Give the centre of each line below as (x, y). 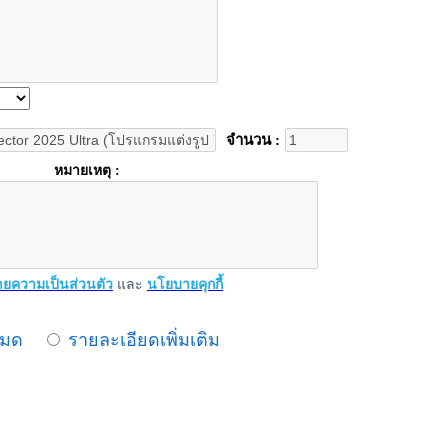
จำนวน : (253, 139)
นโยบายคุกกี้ (185, 284)
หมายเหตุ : (87, 170)
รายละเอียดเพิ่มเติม (144, 339)
